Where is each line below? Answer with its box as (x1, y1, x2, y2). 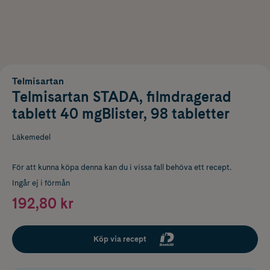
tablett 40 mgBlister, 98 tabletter (12, 104, 230, 122)
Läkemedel (12, 132, 51, 142)
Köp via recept (93, 234, 146, 243)
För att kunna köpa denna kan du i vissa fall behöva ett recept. (12, 162, 231, 172)
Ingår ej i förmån (12, 178, 70, 187)
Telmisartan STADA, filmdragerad (12, 87, 231, 105)
